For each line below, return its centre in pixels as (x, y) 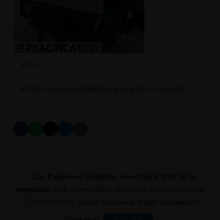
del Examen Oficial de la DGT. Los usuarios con (127, 190)
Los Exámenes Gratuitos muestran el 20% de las (116, 177)
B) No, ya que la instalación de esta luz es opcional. (103, 89)
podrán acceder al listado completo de (137, 202)
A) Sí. (30, 65)
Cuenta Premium (48, 202)
